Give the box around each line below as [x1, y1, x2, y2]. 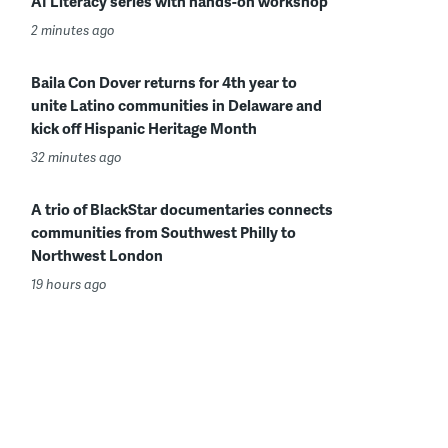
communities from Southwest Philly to [31, 221, 296, 243]
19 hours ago [31, 275, 107, 293]
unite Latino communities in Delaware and [31, 94, 322, 116]
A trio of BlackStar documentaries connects [31, 198, 333, 220]
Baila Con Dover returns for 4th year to [31, 71, 297, 93]
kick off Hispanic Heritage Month [31, 117, 257, 139]
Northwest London [31, 244, 163, 266]
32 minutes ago [31, 148, 122, 166]
